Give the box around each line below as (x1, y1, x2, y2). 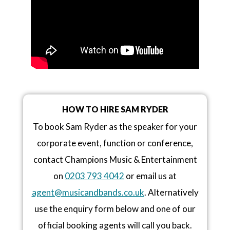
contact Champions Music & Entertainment (33, 154, 197, 165)
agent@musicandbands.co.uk (31, 187, 144, 198)
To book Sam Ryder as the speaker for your (33, 121, 197, 132)
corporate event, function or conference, (37, 138, 193, 148)
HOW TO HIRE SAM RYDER (62, 104, 168, 114)
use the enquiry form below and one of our (34, 203, 196, 214)
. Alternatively (144, 187, 199, 198)
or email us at (124, 170, 177, 181)
